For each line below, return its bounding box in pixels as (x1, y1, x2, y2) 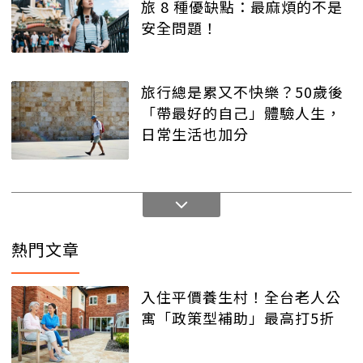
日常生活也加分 (141, 123, 249, 145)
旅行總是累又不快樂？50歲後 (141, 81, 344, 103)
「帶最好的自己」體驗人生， (141, 102, 341, 124)
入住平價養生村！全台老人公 (141, 286, 341, 308)
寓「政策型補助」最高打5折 (141, 307, 335, 329)
